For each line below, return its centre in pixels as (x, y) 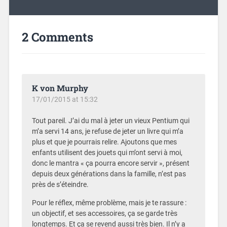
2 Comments (57, 37)
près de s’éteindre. (60, 185)
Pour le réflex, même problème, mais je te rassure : (109, 203)
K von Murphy (60, 88)
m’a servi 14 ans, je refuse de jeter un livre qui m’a (107, 132)
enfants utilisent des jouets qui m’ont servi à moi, (107, 153)
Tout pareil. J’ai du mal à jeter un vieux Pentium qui (110, 121)
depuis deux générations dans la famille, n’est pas (109, 174)
